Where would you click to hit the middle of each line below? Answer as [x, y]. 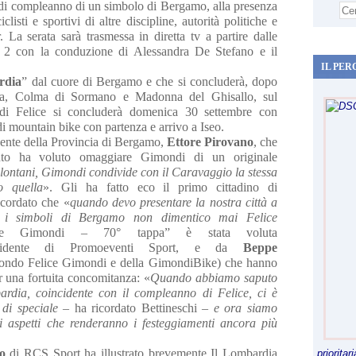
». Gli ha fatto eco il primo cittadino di [161, 187]
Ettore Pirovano [210, 142]
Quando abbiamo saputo [214, 278]
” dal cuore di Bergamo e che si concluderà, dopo [150, 81]
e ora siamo [246, 308]
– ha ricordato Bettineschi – [135, 308]
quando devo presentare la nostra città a [174, 202]
